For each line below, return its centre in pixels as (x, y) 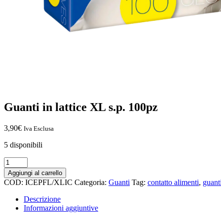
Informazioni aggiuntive (61, 208)
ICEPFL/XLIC (49, 182)
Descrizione (42, 199)
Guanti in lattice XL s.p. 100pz (81, 107)
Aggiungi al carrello (35, 173)
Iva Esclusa (39, 128)
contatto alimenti (173, 182)
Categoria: (92, 182)
